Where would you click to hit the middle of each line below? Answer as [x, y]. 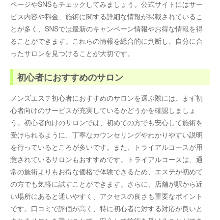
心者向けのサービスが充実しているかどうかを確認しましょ [103, 110]
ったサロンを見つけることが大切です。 [72, 53]
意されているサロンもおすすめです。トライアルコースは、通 [107, 159]
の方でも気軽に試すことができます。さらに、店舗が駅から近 [107, 184]
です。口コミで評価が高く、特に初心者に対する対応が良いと [107, 208]
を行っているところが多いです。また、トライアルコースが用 [107, 147]
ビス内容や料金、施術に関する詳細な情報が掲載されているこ [107, 16]
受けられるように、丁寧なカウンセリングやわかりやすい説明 [107, 135]
